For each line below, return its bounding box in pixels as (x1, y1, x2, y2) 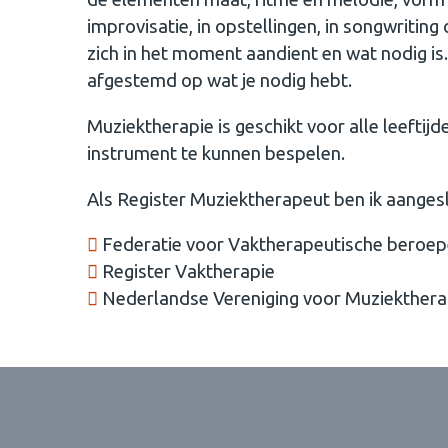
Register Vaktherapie (98, 261, 275, 283)
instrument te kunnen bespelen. (87, 142, 345, 164)
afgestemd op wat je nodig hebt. (87, 70, 356, 92)
